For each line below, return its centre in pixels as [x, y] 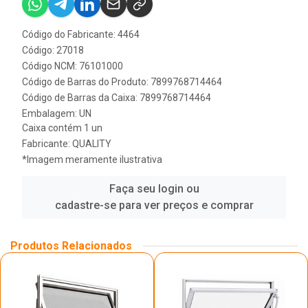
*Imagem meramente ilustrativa [92, 159]
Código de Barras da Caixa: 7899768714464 [117, 98]
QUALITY [92, 144]
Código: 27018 [53, 50]
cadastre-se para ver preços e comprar [154, 205]
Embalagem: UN [57, 113]
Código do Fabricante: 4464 [81, 34]
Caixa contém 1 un [62, 128]
